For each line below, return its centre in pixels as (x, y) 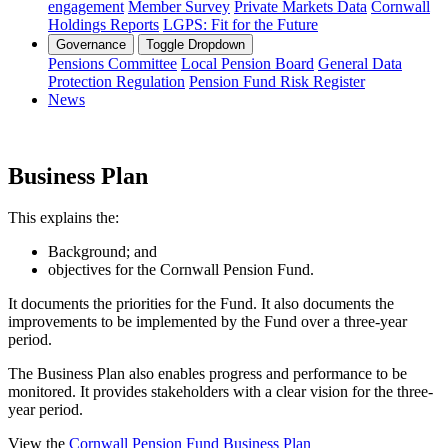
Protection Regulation (116, 81)
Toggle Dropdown (195, 44)
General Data (360, 63)
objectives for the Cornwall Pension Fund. (181, 270)
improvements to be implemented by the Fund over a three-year (207, 322)
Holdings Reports (103, 24)
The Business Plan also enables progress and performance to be (207, 374)
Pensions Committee (112, 63)
